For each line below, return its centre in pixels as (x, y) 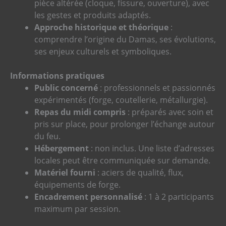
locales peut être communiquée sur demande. (122, 161)
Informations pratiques (57, 76)
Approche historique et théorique (101, 27)
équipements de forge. (77, 185)
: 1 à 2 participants (178, 197)
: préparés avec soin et (169, 112)
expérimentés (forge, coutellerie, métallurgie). (121, 100)
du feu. (47, 136)
